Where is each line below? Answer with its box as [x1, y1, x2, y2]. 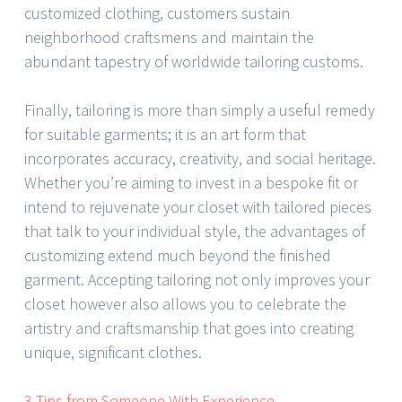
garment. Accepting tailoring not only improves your [24, 269, 370, 291]
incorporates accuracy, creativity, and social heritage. [24, 148, 376, 170]
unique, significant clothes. [24, 342, 202, 363]
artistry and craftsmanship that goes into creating [24, 318, 354, 339]
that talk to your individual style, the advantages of [24, 221, 365, 242]
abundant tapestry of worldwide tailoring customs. [24, 51, 363, 73]
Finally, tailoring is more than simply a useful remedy [24, 100, 375, 121]
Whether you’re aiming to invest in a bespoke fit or [24, 172, 358, 194]
